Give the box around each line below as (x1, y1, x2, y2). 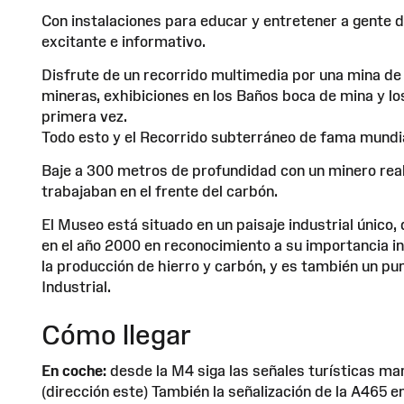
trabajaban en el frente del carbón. (41, 182, 278, 199)
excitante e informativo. (41, 32, 206, 50)
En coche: (41, 362, 106, 379)
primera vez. (41, 107, 127, 124)
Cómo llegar (41, 319, 191, 350)
